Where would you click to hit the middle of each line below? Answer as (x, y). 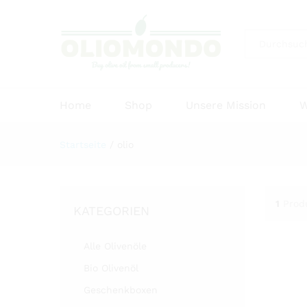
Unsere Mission (226, 105)
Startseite (83, 144)
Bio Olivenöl (111, 268)
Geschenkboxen (121, 290)
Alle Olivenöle (115, 246)
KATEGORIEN (111, 210)
